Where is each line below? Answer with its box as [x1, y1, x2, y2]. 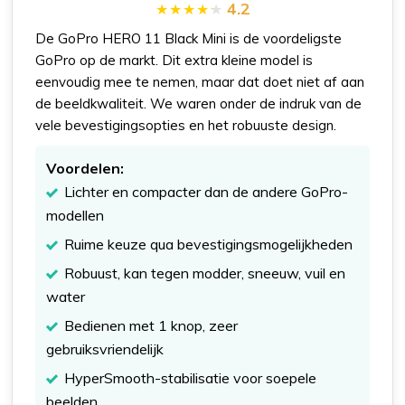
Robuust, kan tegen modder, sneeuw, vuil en [64, 263, 346, 282]
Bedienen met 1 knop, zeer [64, 316, 239, 334]
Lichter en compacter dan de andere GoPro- [64, 182, 349, 201]
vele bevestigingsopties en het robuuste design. [35, 116, 337, 134]
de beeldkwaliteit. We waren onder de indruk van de [35, 94, 363, 112]
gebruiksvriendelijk [46, 339, 165, 358]
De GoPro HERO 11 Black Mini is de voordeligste [35, 29, 343, 47]
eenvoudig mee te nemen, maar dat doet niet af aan [35, 72, 365, 90]
